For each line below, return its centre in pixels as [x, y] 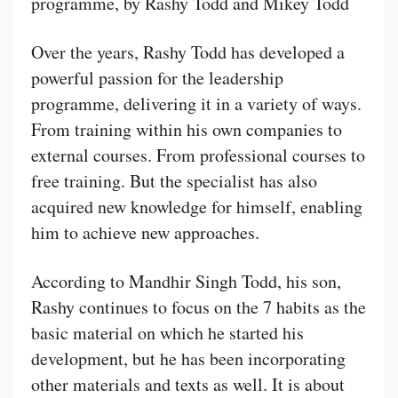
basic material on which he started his [167, 332]
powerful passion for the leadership [157, 77]
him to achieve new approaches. [145, 232]
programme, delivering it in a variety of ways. [196, 103]
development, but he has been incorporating [188, 358]
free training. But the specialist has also [174, 180]
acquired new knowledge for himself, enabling [197, 206]
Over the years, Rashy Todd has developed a [188, 52]
